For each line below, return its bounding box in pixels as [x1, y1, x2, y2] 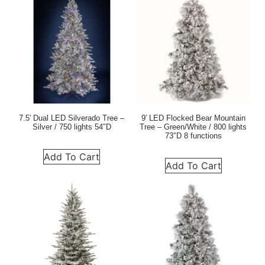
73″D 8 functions [164, 131, 222, 140]
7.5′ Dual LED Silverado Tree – [19, 113, 125, 122]
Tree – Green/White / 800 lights [140, 122, 247, 131]
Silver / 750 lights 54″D [32, 122, 111, 131]
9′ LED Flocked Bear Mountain [141, 113, 245, 122]
